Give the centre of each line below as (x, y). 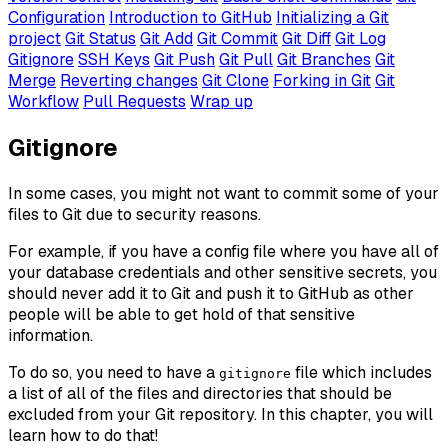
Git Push (184, 59)
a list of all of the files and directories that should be (200, 393)
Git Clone (235, 80)
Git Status (100, 38)
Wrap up (221, 101)
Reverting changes (129, 80)
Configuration (56, 17)
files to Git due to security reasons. (134, 214)
